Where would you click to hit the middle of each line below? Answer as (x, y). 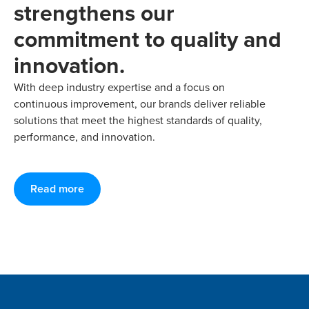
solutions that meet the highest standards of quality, (138, 120)
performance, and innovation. (84, 137)
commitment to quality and (148, 39)
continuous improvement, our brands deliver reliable (140, 104)
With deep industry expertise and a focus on (119, 87)
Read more (57, 189)
